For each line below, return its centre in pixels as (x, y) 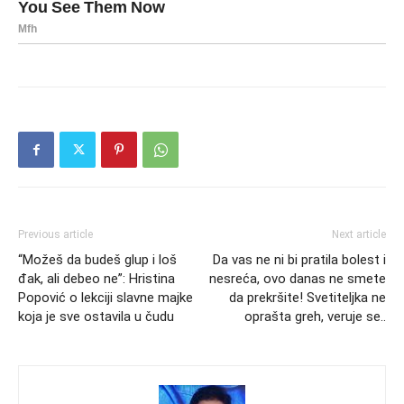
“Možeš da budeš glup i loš (97, 260)
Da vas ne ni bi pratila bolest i (299, 260)
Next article (359, 235)
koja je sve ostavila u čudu (96, 317)
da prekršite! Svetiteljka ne (308, 298)
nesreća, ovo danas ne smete (298, 279)
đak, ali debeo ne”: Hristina (96, 279)
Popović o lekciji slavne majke (106, 298)
